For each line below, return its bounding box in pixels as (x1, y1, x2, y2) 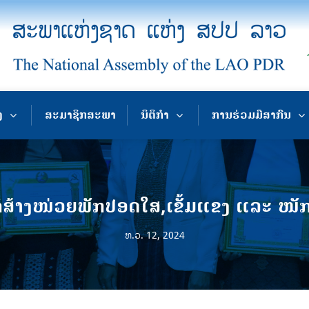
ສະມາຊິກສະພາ (45, 107, 117, 123)
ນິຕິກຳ (141, 107, 170, 123)
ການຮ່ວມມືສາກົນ (211, 107, 291, 123)
